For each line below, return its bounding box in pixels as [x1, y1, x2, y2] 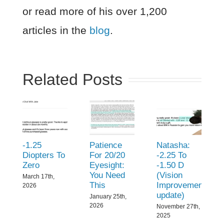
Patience [89, 140, 122, 150]
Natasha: [156, 140, 190, 150]
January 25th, [89, 192, 126, 200]
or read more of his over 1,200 [22, 5, 167, 17]
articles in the [22, 24, 89, 36]
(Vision [156, 170, 183, 180]
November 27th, [156, 202, 200, 210]
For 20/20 [89, 150, 125, 160]
